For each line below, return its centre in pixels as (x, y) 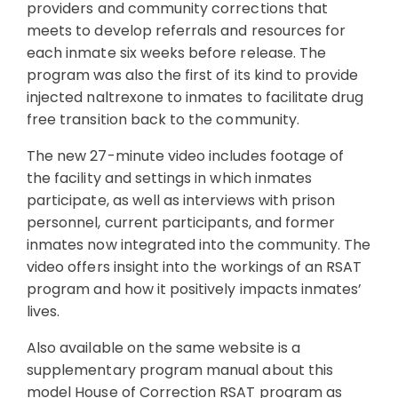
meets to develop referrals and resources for (187, 31)
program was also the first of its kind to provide (193, 75)
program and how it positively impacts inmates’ (195, 289)
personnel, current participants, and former (181, 223)
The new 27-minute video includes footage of (186, 156)
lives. (44, 311)
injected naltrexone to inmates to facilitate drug (195, 97)
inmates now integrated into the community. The (199, 245)
